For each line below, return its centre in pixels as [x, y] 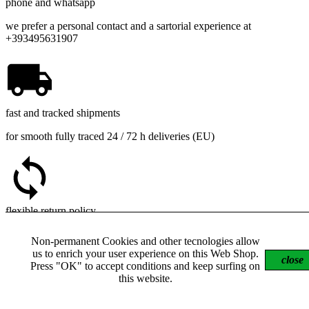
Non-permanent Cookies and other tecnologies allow [145, 241]
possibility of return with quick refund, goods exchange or [131, 235]
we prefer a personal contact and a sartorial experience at [128, 26]
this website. [145, 278]
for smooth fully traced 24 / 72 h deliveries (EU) [110, 137]
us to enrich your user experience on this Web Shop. [145, 253]
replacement [32, 247]
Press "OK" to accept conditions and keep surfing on [145, 266]
